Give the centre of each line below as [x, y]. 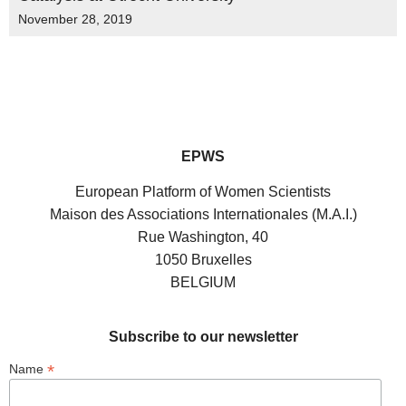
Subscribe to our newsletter [203, 336]
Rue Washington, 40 [203, 237]
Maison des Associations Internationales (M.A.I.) [203, 215]
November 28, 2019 [75, 19]
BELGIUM [203, 283]
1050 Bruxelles [203, 260]
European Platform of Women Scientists [203, 192]
